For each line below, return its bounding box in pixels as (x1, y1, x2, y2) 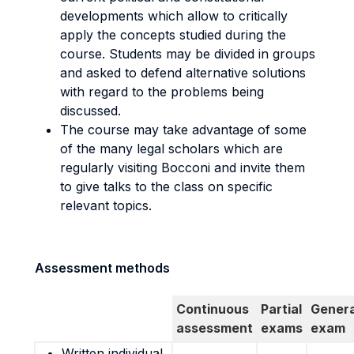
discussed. (60, 103, 121, 119)
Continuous (176, 301, 249, 317)
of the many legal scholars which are (60, 141, 283, 156)
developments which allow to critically (60, 8, 288, 24)
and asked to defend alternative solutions (60, 65, 306, 81)
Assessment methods (35, 260, 170, 276)
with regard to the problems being (60, 84, 264, 100)
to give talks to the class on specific (60, 179, 273, 194)
